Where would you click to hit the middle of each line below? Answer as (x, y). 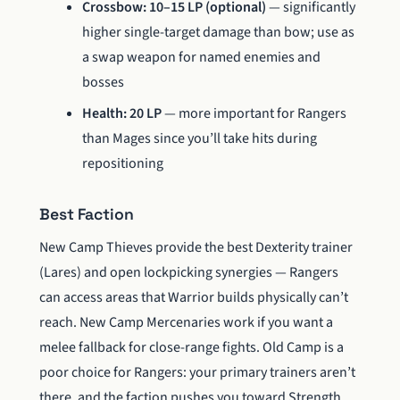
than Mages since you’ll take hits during (200, 138)
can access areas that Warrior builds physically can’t (194, 297)
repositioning (123, 163)
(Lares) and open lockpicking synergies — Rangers (189, 272)
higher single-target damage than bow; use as (218, 33)
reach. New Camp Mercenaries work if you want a (186, 322)
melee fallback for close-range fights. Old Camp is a (192, 347)
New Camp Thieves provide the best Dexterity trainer (196, 247)
